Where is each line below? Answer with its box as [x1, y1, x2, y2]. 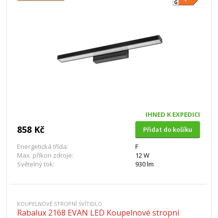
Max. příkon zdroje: [17, 151, 74, 160]
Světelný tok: [17, 160, 55, 168]
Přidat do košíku [143, 125, 192, 134]
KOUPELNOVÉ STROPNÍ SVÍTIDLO [17, 200, 103, 207]
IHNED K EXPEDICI [145, 110, 200, 119]
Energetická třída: [17, 142, 69, 151]
